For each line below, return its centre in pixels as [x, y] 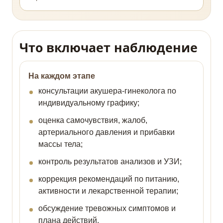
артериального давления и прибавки [107, 132]
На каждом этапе [62, 76]
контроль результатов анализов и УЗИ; [110, 162]
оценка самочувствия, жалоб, [93, 120]
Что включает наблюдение [109, 48]
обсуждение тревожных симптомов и [107, 209]
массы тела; [60, 144]
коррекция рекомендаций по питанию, [109, 179]
